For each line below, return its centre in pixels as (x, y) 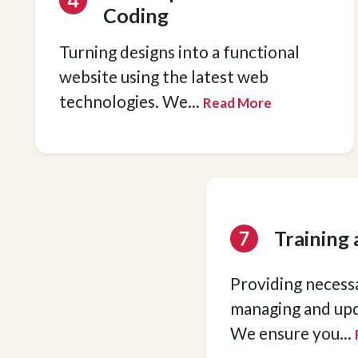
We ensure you (285, 333)
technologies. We (124, 101)
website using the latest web (164, 76)
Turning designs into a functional (180, 52)
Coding (136, 15)
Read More (238, 103)
